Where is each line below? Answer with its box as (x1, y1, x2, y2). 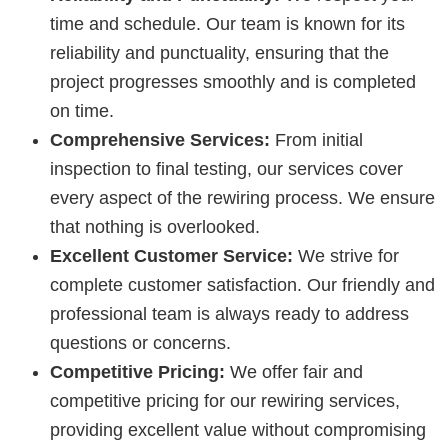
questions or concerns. (50, 332, 231, 353)
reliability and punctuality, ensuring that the (50, 42, 389, 63)
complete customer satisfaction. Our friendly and (50, 274, 435, 295)
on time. (50, 100, 114, 121)
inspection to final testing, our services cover (50, 158, 403, 179)
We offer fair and (225, 361, 363, 382)
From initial (270, 129, 363, 150)
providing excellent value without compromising (50, 419, 426, 440)
